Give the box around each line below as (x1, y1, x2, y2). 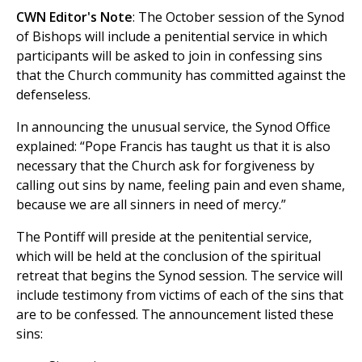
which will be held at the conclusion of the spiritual (16, 247, 321, 266)
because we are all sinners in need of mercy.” (16, 196, 286, 214)
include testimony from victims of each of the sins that (16, 286, 343, 305)
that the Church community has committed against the (16, 66, 346, 85)
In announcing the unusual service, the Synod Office (16, 118, 330, 137)
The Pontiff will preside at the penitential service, (16, 228, 312, 246)
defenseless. (16, 86, 90, 104)
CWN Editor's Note (16, 8, 133, 27)
